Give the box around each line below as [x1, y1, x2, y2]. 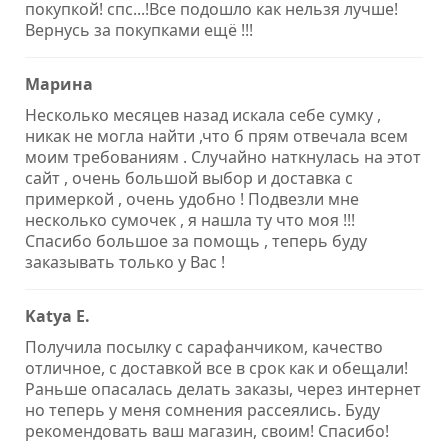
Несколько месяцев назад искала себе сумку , [25, 104, 381, 127]
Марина [25, 73, 93, 96]
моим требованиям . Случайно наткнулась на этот [25, 146, 421, 169]
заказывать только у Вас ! [25, 251, 225, 274]
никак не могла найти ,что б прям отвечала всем [25, 125, 408, 148]
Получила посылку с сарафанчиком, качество [25, 336, 383, 359]
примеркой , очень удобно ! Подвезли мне [25, 188, 359, 211]
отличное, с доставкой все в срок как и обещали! [25, 357, 408, 380]
